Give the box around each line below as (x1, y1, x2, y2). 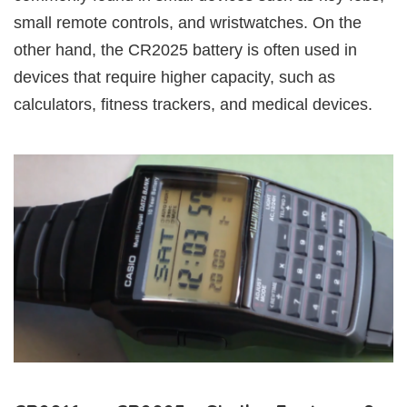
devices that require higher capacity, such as (14, 68, 335, 87)
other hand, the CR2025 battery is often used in (14, 41, 357, 60)
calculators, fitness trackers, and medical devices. (14, 95, 372, 114)
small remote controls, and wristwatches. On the (14, 14, 362, 33)
